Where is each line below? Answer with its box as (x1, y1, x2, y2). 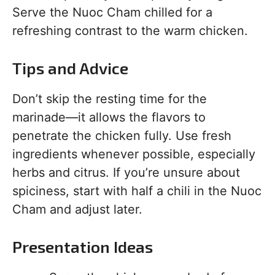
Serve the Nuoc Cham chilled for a (12, 5, 212, 20)
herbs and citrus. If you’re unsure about (12, 165, 240, 180)
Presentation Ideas (12, 237, 153, 257)
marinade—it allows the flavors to (12, 110, 206, 125)
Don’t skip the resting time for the (12, 91, 207, 107)
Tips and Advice (12, 58, 128, 78)
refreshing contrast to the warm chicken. (12, 23, 248, 39)
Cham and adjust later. (12, 202, 142, 217)
